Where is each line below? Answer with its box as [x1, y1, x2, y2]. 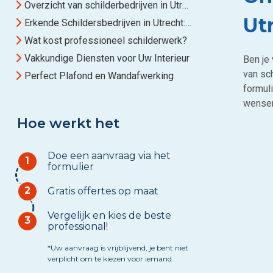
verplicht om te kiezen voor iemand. [47, 254, 174, 263]
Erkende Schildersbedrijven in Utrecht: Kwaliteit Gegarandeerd [24, 17, 185, 29]
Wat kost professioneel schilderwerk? [24, 35, 187, 46]
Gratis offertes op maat [47, 185, 158, 197]
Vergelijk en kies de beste [47, 210, 171, 221]
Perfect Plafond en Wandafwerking [24, 70, 174, 82]
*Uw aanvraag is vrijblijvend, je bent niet [47, 243, 188, 252]
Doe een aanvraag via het [47, 150, 171, 161]
